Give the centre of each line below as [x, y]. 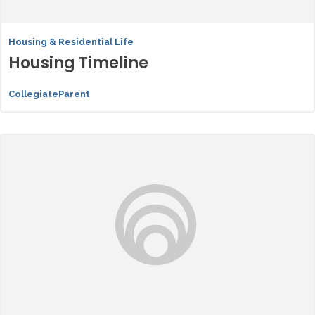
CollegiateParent [49, 94]
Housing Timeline [78, 63]
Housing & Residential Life [71, 42]
